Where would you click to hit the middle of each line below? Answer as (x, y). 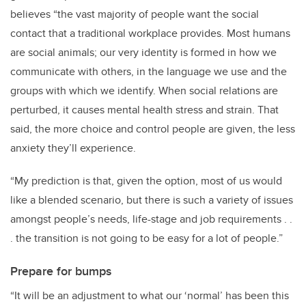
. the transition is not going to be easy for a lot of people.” (147, 238)
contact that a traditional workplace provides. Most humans (150, 33)
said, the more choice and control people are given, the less (153, 129)
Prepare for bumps (61, 272)
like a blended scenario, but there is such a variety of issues (152, 200)
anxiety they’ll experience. (73, 148)
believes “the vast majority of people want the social (135, 14)
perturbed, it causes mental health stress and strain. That (144, 110)
